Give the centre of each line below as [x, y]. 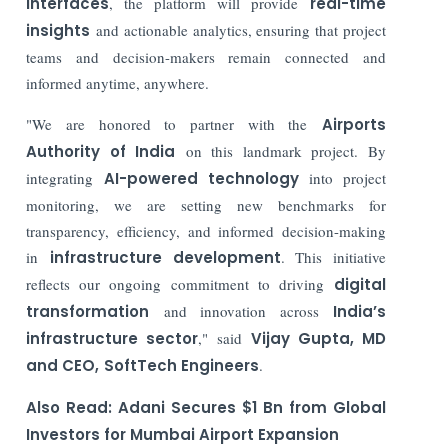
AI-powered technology [201, 178]
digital [360, 284]
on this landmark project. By [281, 150]
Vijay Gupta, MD [318, 338]
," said [224, 337]
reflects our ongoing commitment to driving [180, 283]
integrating [65, 177]
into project [342, 177]
